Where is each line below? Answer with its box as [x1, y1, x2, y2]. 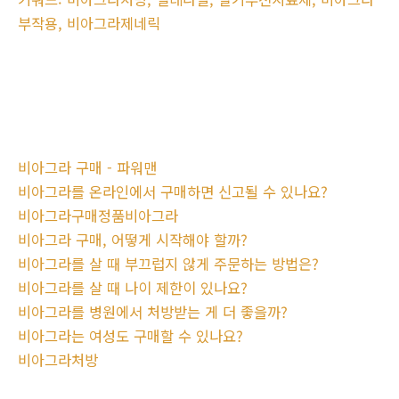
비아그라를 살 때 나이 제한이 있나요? [18, 277, 248, 299]
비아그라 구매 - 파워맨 [18, 157, 157, 179]
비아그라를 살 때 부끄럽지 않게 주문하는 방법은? [18, 253, 319, 275]
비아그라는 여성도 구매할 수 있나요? [18, 325, 243, 347]
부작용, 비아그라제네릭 [18, 12, 160, 35]
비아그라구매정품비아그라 [18, 205, 178, 227]
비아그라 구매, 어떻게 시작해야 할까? [18, 229, 248, 251]
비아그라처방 [18, 349, 98, 371]
